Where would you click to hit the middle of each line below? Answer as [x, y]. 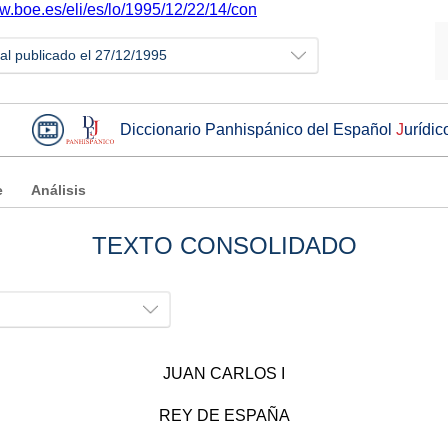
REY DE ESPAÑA [224, 416]
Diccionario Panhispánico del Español [258, 129]
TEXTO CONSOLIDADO [224, 245]
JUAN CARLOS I [224, 374]
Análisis [58, 190]
